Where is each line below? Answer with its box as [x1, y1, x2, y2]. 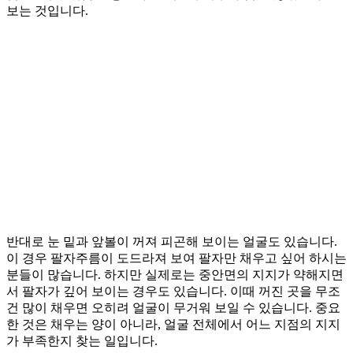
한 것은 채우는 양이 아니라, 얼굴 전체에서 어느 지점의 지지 [6, 317, 340, 331]
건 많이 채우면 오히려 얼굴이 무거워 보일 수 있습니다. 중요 [6, 300, 340, 314]
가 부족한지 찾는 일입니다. [6, 333, 158, 347]
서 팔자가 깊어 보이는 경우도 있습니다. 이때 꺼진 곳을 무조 [6, 284, 340, 298]
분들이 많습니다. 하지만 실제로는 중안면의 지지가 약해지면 [6, 267, 344, 281]
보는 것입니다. [6, 3, 88, 17]
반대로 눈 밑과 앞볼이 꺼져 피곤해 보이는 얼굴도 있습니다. [6, 234, 337, 248]
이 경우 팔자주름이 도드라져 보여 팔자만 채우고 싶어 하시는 [6, 251, 347, 265]
